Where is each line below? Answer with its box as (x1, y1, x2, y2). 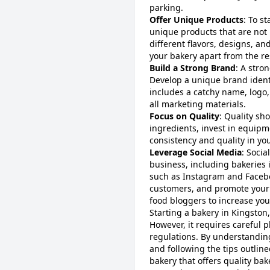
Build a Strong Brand (149, 62, 236, 74)
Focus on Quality (149, 110, 219, 122)
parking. (149, 2, 183, 13)
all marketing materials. (149, 98, 246, 110)
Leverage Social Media (149, 146, 242, 158)
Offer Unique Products (149, 14, 243, 25)
